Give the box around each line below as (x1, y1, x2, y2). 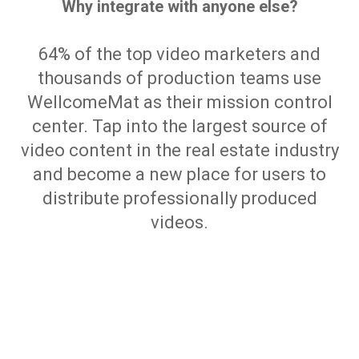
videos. (151, 212, 208, 232)
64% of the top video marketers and (38, 43, 321, 64)
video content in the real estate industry (20, 139, 339, 160)
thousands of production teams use (38, 67, 321, 88)
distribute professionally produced (42, 188, 317, 208)
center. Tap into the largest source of (31, 115, 328, 136)
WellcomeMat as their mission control (26, 91, 333, 112)
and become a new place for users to (33, 163, 326, 184)
